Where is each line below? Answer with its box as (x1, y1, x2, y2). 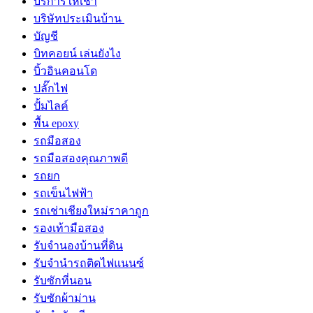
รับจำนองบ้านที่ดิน (34, 240, 123, 252)
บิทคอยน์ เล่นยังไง (34, 48, 121, 60)
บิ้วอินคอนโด (34, 65, 97, 78)
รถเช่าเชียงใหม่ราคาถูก (34, 205, 149, 217)
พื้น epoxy (34, 117, 79, 130)
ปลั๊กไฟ (34, 82, 68, 95)
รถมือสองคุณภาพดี (34, 152, 128, 165)
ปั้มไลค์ (34, 100, 68, 112)
